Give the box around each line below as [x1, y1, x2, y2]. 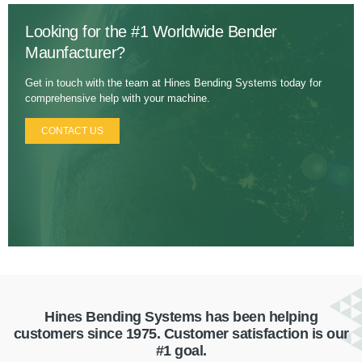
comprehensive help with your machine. [25, 92, 210, 105]
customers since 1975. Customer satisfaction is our [13, 326, 349, 343]
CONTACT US [41, 125, 103, 137]
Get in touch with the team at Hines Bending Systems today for [25, 77, 322, 90]
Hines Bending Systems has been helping [44, 309, 318, 326]
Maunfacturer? [25, 44, 125, 62]
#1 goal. [155, 343, 207, 360]
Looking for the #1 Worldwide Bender [25, 23, 277, 41]
